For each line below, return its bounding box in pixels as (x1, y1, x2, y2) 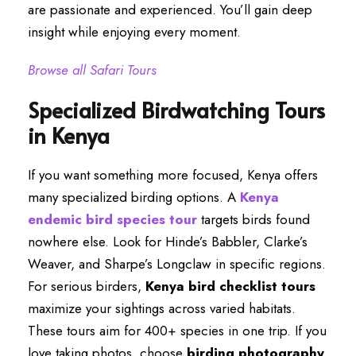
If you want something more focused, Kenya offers (28, 165, 318, 184)
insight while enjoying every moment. (28, 22, 241, 41)
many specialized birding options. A (28, 188, 240, 207)
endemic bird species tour (28, 210, 197, 229)
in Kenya (28, 120, 110, 150)
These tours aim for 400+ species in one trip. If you (28, 321, 327, 340)
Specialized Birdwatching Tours (28, 95, 325, 125)
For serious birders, (28, 277, 145, 296)
